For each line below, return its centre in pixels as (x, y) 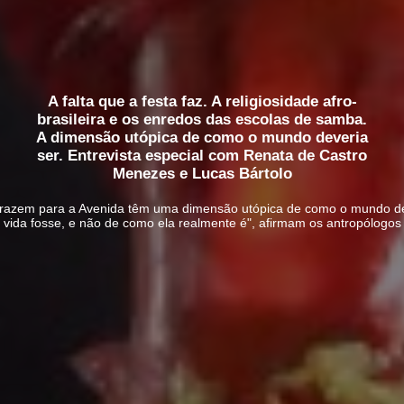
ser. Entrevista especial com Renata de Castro (202, 156)
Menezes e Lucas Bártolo (202, 174)
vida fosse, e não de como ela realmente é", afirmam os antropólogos (202, 223)
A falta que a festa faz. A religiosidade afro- (202, 102)
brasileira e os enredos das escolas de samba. (202, 120)
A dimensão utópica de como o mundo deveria (202, 138)
